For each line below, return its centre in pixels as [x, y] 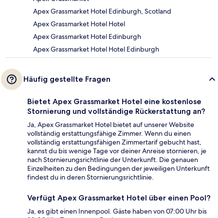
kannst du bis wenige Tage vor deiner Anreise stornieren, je [117, 151]
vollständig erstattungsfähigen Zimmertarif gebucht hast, [114, 142]
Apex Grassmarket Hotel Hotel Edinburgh [96, 49]
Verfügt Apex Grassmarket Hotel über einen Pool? [119, 198]
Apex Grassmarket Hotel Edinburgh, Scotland [102, 11]
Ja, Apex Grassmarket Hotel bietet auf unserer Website [111, 125]
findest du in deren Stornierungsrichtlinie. [91, 177]
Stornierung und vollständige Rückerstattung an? [116, 111]
